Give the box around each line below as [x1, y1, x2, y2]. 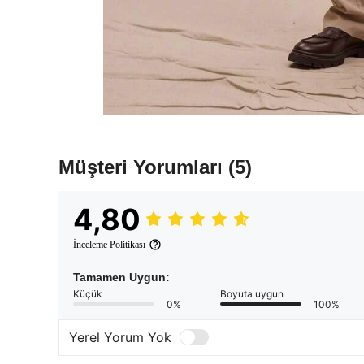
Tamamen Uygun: [73, 270, 170, 284]
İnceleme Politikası [73, 238, 145, 250]
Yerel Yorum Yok [69, 329, 171, 346]
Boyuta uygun [220, 287, 284, 300]
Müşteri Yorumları [58, 155, 228, 178]
